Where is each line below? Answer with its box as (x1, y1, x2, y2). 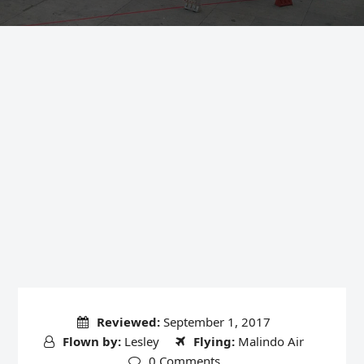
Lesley (124, 333, 159, 350)
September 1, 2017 (163, 314, 271, 331)
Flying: (193, 333, 235, 350)
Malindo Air (238, 333, 304, 350)
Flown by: (63, 333, 121, 350)
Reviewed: (97, 314, 160, 331)
